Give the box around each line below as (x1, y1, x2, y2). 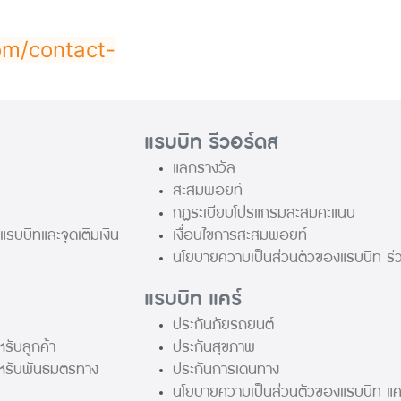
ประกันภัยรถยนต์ (173, 311, 275, 338)
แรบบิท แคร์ (144, 282, 243, 317)
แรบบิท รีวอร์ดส (144, 125, 279, 160)
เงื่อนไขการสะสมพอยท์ (173, 222, 308, 249)
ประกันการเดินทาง (173, 356, 280, 383)
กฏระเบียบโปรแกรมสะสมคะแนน (173, 200, 356, 226)
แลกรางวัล (173, 155, 236, 182)
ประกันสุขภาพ (173, 334, 256, 361)
